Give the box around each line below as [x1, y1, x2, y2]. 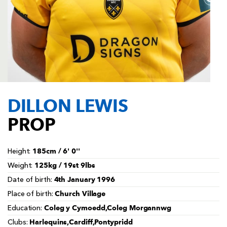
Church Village [55, 189, 106, 198]
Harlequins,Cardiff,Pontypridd [29, 217, 133, 226]
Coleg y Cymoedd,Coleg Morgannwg [44, 203, 171, 212]
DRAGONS [170, 14, 208, 22]
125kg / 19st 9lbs [34, 161, 95, 169]
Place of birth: [8, 190, 55, 198]
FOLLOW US [79, 13, 122, 21]
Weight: [8, 162, 35, 169]
